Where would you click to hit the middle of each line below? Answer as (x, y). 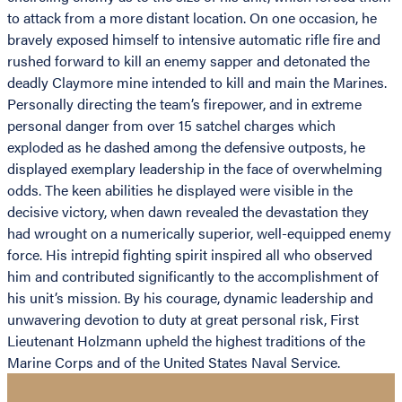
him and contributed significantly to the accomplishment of (193, 275)
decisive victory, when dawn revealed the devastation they (188, 211)
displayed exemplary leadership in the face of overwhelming (195, 168)
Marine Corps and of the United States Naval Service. (174, 362)
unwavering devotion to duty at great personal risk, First (183, 319)
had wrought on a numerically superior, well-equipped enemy (199, 232)
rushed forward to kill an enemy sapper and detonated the (188, 60)
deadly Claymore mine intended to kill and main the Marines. (197, 82)
